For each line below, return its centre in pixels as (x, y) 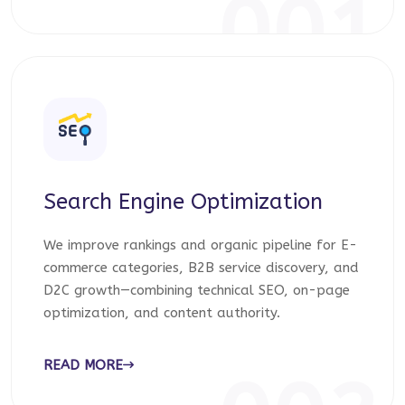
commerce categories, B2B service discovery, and (201, 268)
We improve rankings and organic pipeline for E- (200, 245)
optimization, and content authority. (162, 313)
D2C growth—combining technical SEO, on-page (197, 290)
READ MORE (83, 365)
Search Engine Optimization (183, 202)
